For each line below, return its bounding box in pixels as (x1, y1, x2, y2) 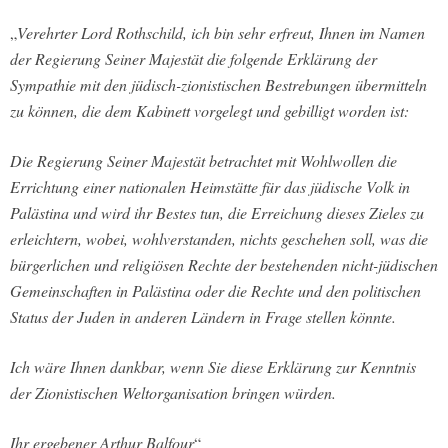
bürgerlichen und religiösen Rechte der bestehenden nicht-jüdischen (10, 254, 438, 276)
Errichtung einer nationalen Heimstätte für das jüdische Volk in (10, 176, 410, 198)
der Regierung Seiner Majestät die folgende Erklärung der (10, 48, 377, 70)
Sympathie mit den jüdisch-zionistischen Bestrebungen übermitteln (10, 74, 427, 96)
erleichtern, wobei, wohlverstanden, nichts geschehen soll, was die (10, 228, 428, 250)
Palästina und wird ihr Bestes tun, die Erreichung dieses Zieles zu (10, 202, 424, 224)
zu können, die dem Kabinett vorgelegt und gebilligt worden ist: (10, 100, 409, 122)
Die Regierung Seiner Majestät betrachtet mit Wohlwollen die (10, 150, 397, 172)
